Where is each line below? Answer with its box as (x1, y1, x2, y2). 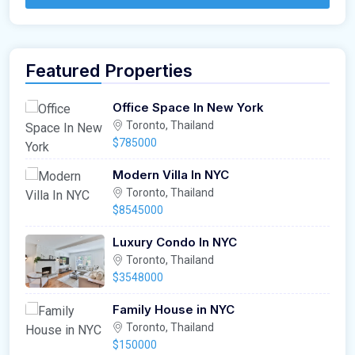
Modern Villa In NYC (113, 167, 229, 183)
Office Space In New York (113, 100, 264, 116)
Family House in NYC (113, 302, 235, 318)
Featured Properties (25, 60, 193, 82)
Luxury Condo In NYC (113, 235, 237, 250)
